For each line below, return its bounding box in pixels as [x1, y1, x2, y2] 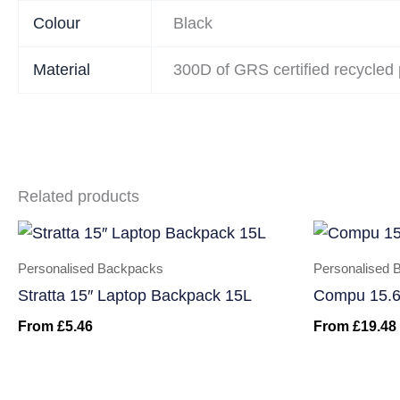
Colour [33, 13, 81, 32]
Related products [18, 187, 139, 205]
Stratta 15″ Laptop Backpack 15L [18, 287, 252, 305]
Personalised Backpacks [18, 260, 163, 276]
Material [33, 60, 91, 79]
